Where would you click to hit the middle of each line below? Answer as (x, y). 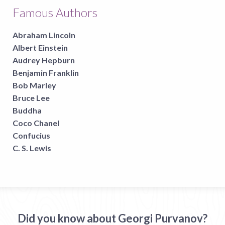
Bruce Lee (31, 97)
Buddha (27, 110)
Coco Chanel (36, 123)
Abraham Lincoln (44, 35)
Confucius (31, 135)
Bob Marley (34, 85)
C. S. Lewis (32, 148)
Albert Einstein (40, 47)
